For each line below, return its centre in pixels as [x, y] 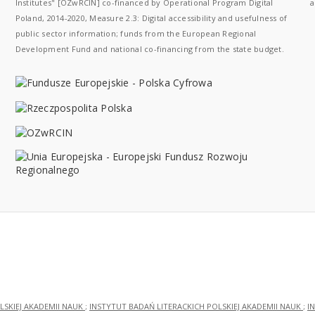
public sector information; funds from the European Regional [136, 33]
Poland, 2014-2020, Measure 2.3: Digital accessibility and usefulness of [151, 18]
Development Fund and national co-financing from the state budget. [149, 49]
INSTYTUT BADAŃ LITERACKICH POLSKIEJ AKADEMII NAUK [196, 307]
